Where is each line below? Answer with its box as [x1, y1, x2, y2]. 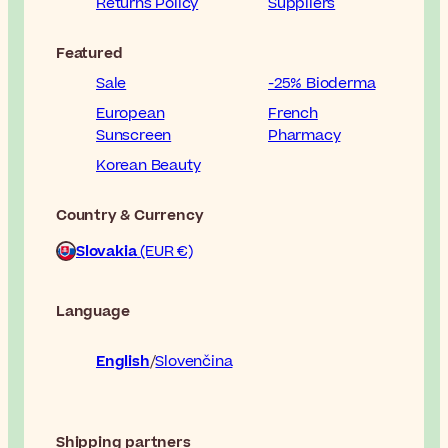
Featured [56, 43, 123, 65]
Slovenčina [155, 351, 233, 373]
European [96, 103, 165, 125]
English [96, 351, 150, 373]
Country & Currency [56, 205, 204, 227]
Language [56, 301, 130, 323]
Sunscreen [96, 125, 172, 147]
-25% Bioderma [268, 73, 376, 95]
